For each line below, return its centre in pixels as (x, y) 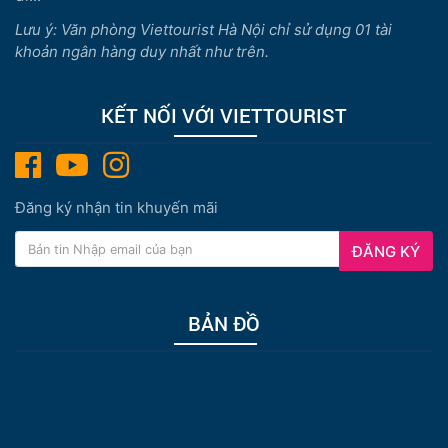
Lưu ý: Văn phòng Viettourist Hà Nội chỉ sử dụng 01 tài (203, 30)
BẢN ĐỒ (224, 323)
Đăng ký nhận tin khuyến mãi (116, 208)
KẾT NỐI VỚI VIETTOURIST (224, 115)
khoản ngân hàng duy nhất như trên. (142, 52)
